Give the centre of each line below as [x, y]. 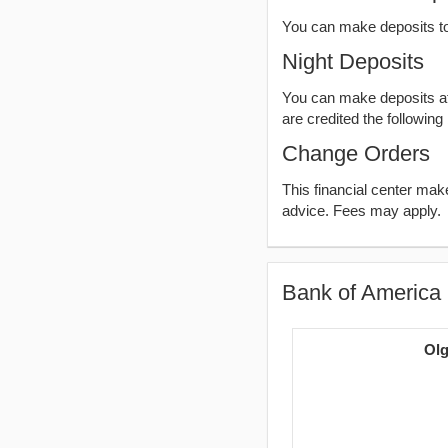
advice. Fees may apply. [361, 210]
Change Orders [356, 153]
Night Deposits [353, 61]
